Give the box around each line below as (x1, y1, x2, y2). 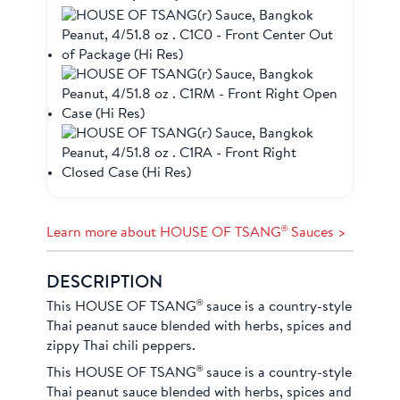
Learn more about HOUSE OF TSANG (46, 226, 282, 240)
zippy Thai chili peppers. (46, 339, 196, 354)
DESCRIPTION (46, 274, 163, 292)
